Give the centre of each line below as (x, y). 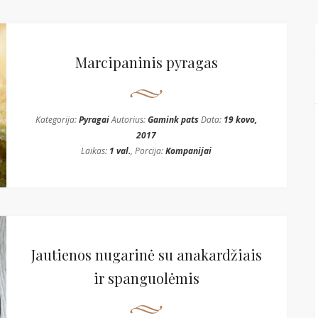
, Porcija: (148, 151)
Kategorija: (57, 120)
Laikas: (95, 151)
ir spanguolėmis (146, 278)
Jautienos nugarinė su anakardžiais (146, 254)
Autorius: (129, 120)
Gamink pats (174, 120)
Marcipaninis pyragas (146, 62)
